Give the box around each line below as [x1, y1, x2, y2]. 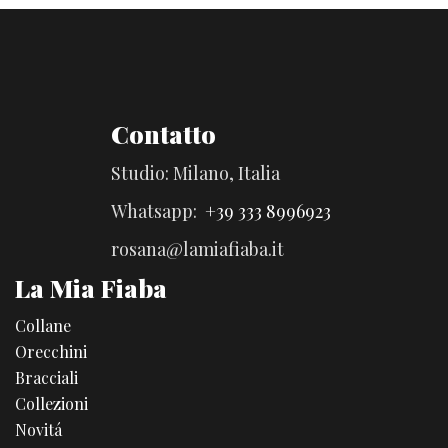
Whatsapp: [111, 198, 206, 223]
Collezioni [15, 392, 88, 414]
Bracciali [15, 366, 78, 388]
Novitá [15, 418, 62, 440]
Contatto [111, 116, 217, 150]
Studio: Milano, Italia [111, 160, 281, 185]
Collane [15, 314, 71, 336]
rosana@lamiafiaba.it [111, 236, 285, 261]
